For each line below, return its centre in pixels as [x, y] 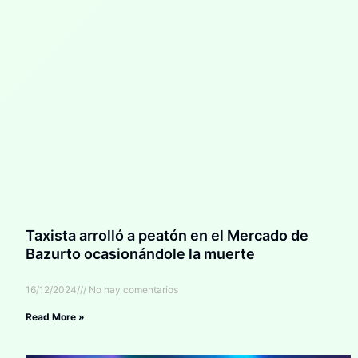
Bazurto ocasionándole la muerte [140, 254]
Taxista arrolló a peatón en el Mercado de [167, 236]
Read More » [55, 317]
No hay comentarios [132, 290]
